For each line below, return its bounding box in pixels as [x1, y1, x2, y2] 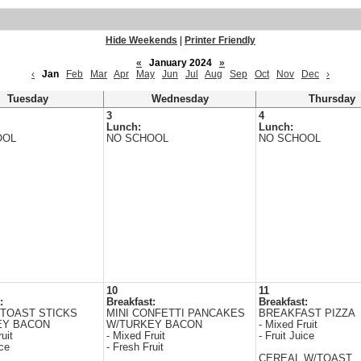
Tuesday [6, 93, 48, 105]
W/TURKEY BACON [106, 319, 202, 330]
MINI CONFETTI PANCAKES [106, 308, 245, 319]
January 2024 [144, 57, 217, 68]
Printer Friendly [185, 35, 255, 46]
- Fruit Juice [259, 330, 314, 342]
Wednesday [151, 93, 209, 105]
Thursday [309, 93, 355, 105]
